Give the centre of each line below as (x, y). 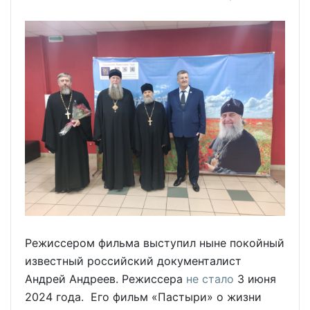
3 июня (255, 279)
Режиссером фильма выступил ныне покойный (155, 243)
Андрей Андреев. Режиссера (106, 279)
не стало (210, 279)
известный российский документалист (133, 261)
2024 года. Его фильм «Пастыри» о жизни (143, 297)
